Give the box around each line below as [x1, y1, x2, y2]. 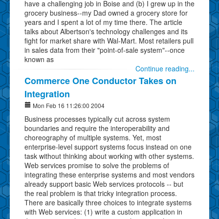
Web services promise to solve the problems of [24, 160, 169, 170]
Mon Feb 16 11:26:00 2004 [31, 101, 105, 109]
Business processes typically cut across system [24, 113, 170, 124]
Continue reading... [135, 63, 195, 73]
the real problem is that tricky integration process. [24, 188, 177, 198]
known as [24, 54, 54, 64]
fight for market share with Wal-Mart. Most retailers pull [24, 35, 194, 45]
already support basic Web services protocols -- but [24, 178, 183, 189]
